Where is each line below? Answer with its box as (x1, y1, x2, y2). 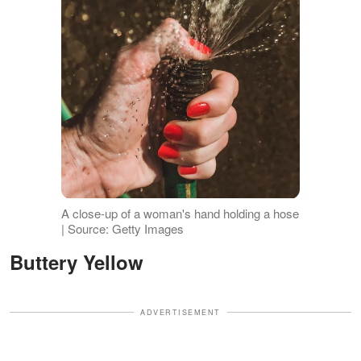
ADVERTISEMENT (140, 306, 221, 317)
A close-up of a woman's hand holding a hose (60, 204, 299, 222)
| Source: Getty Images (60, 219, 184, 237)
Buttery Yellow (23, 247, 143, 276)
